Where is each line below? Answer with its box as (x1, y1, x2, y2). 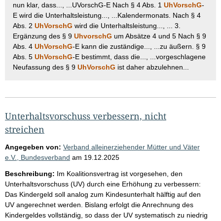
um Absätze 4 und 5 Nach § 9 (112, 32, 206, 40)
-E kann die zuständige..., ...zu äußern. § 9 (73, 42, 206, 50)
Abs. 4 (13, 42, 35, 50)
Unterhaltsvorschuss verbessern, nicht (5, 110, 166, 122)
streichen (5, 123, 44, 135)
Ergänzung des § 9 (13, 32, 74, 40)
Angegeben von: (5, 143, 61, 151)
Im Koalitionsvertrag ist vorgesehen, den (57, 169, 183, 178)
